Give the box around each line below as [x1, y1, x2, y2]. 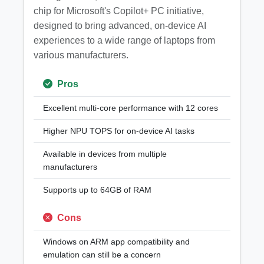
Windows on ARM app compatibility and [43, 237, 190, 246]
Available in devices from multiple [43, 149, 167, 159]
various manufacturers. [34, 50, 128, 60]
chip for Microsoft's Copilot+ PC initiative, [34, 6, 204, 16]
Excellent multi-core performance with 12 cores [43, 103, 218, 113]
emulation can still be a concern [43, 250, 161, 259]
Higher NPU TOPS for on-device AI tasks [43, 126, 194, 136]
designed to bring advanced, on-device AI [34, 21, 206, 31]
